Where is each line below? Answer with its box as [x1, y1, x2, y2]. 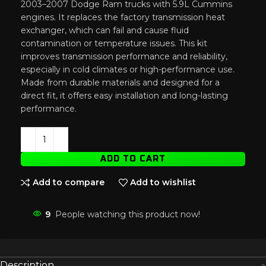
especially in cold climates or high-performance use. [21, 64, 235, 75]
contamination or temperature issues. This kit [21, 37, 207, 49]
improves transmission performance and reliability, [21, 50, 227, 62]
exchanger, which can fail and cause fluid [21, 24, 189, 36]
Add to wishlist [130, 177, 197, 188]
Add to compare [32, 177, 104, 188]
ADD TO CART [100, 153, 166, 164]
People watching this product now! [55, 208, 200, 220]
